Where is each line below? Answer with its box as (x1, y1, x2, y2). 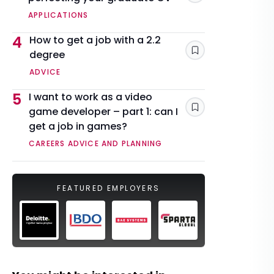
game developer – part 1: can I (29, 105, 178, 119)
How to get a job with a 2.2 (29, 33, 161, 47)
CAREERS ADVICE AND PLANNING (29, 138, 163, 149)
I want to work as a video (29, 90, 152, 104)
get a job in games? (29, 119, 127, 133)
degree (29, 48, 65, 62)
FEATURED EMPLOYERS (57, 183, 160, 193)
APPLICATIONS (28, 10, 89, 20)
